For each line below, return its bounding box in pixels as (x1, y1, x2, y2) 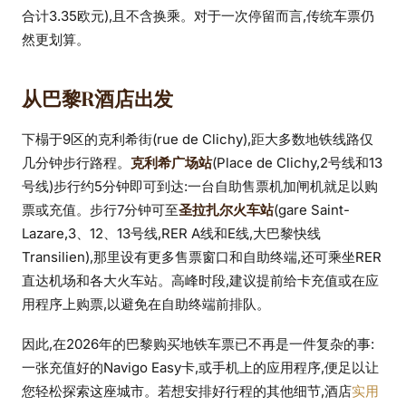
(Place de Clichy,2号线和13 (212, 154, 382, 172)
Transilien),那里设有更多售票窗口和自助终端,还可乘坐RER (22, 248, 382, 266)
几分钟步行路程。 (22, 154, 130, 172)
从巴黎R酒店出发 (22, 84, 174, 112)
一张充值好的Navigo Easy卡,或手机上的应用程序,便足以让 (22, 359, 379, 377)
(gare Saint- (274, 201, 350, 219)
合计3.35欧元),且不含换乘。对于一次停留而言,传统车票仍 (22, 7, 374, 25)
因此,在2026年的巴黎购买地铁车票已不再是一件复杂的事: (22, 335, 374, 353)
